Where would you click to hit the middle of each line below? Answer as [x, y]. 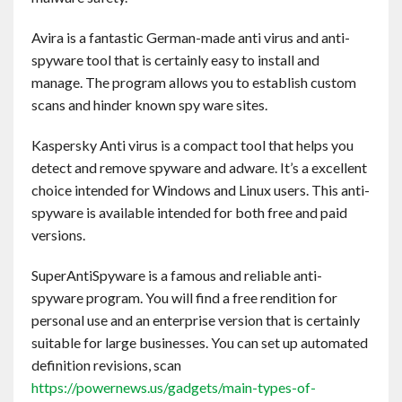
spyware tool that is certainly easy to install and [175, 60]
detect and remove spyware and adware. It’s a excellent [199, 167]
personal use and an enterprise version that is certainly [196, 320]
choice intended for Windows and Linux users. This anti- [201, 190]
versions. [58, 235]
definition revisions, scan [106, 365]
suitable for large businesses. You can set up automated [200, 342]
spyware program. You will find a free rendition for [184, 297]
